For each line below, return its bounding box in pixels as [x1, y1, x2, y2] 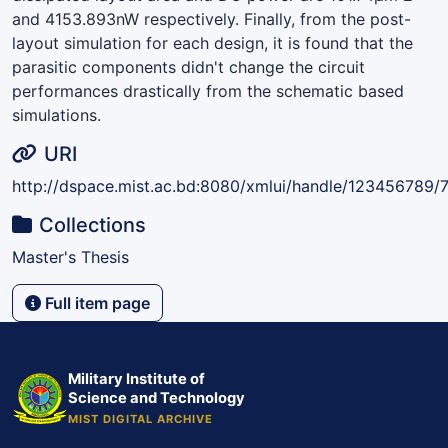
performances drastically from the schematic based [12, 80, 404, 101]
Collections [39, 212, 147, 237]
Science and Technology [68, 388, 245, 407]
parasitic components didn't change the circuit [12, 56, 365, 77]
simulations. [12, 104, 101, 125]
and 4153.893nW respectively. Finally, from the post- [12, 8, 411, 29]
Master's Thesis [12, 246, 129, 267]
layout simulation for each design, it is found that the [12, 32, 413, 53]
